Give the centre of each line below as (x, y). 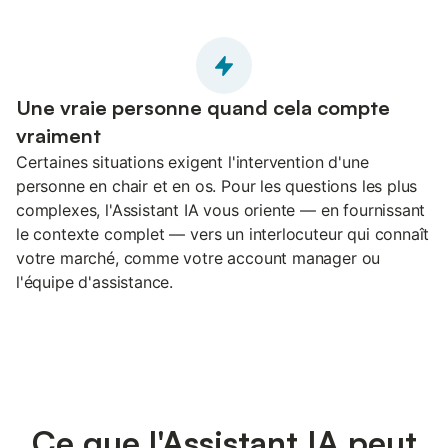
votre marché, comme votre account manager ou (198, 257)
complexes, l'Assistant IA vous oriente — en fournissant (221, 209)
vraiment (58, 135)
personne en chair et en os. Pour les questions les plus (217, 185)
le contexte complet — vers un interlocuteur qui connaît (223, 233)
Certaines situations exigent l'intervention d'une (192, 161)
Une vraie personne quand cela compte (203, 107)
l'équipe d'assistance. (95, 281)
